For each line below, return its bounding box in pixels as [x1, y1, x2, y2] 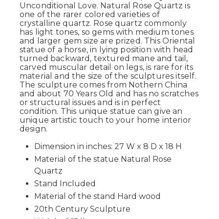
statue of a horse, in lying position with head [20, 45, 194, 54]
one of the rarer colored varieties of [20, 10, 160, 19]
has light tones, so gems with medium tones [20, 27, 194, 37]
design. [20, 124, 48, 133]
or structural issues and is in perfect [20, 98, 161, 107]
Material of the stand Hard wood [34, 192, 161, 201]
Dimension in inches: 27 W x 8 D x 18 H [34, 142, 182, 151]
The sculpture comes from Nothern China [20, 80, 188, 89]
